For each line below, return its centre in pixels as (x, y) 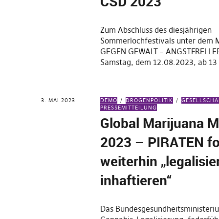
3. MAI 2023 (58, 100)
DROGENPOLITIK (150, 100)
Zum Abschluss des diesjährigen (156, 30)
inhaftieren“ (136, 180)
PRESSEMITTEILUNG (129, 108)
